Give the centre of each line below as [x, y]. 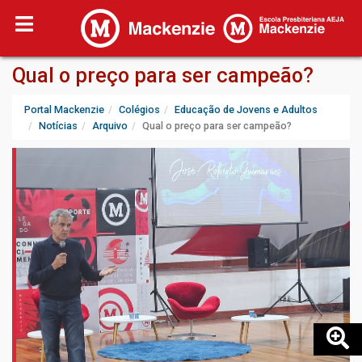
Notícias [58, 126]
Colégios [139, 109]
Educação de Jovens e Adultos [246, 109]
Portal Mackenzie [64, 109]
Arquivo [110, 126]
